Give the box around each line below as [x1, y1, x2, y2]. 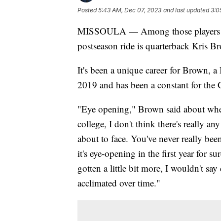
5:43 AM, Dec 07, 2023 [98, 6, 161, 14]
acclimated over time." [77, 176, 160, 189]
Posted [77, 6, 98, 14]
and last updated [163, 6, 209, 14]
